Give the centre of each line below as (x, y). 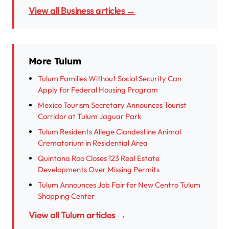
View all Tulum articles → (81, 215)
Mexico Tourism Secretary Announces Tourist (112, 105)
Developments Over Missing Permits (99, 169)
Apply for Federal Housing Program (98, 89)
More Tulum (55, 61)
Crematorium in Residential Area (93, 143)
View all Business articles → (85, 10)
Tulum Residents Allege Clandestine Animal (109, 131)
